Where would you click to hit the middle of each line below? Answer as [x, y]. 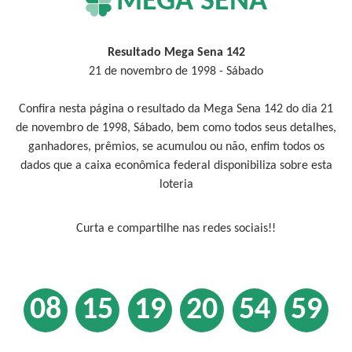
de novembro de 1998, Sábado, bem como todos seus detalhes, [176, 128]
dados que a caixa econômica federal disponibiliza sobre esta [176, 166]
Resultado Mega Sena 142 [176, 53]
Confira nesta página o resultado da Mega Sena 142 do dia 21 [176, 109]
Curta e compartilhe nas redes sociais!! [176, 229]
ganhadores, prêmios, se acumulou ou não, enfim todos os [176, 147]
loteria [176, 185]
